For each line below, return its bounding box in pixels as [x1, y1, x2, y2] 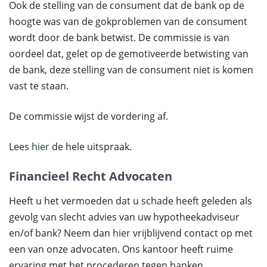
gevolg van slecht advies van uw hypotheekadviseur [9, 210, 240, 223]
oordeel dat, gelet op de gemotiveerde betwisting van [9, 47, 249, 60]
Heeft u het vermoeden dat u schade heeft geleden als [9, 194, 252, 207]
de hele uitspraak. [49, 140, 132, 153]
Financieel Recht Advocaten [9, 168, 172, 184]
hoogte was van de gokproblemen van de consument [9, 15, 247, 28]
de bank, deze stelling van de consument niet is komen [9, 63, 253, 76]
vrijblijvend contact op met [131, 226, 253, 240]
